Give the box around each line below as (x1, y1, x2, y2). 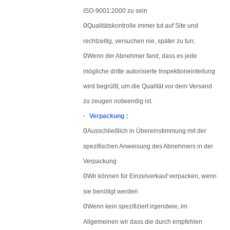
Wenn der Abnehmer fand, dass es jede (87, 52, 197, 60)
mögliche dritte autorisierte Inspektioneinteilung (83, 68, 215, 75)
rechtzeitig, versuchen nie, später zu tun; (83, 37, 195, 45)
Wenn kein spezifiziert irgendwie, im (87, 203, 187, 210)
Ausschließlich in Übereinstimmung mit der (87, 127, 206, 135)
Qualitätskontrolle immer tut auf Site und (87, 22, 198, 29)
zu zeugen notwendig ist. (83, 98, 152, 105)
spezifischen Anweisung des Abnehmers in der (83, 143, 213, 150)
